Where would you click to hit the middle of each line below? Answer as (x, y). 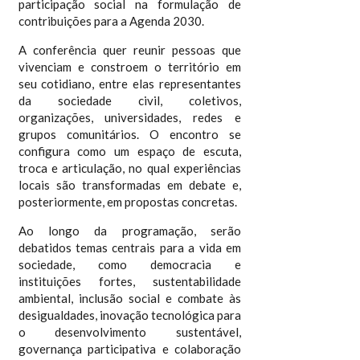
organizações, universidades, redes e (130, 117)
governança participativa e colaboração (130, 349)
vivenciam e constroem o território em (130, 67)
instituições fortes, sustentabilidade (130, 281)
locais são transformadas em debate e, (130, 185)
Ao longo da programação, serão (130, 231)
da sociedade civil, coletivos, (130, 100)
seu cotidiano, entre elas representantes (130, 84)
